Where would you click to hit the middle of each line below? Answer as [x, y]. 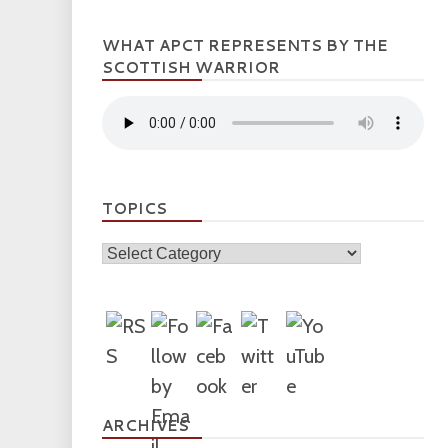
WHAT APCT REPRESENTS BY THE [245, 45]
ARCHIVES [145, 425]
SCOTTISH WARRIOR [191, 67]
